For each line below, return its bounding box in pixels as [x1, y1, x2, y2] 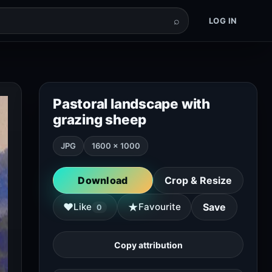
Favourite [138, 201, 181, 212]
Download [78, 174, 128, 186]
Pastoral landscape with [53, 95, 210, 112]
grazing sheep [53, 111, 147, 127]
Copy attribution [114, 239, 183, 250]
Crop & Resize [165, 174, 232, 186]
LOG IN [208, 15, 237, 25]
